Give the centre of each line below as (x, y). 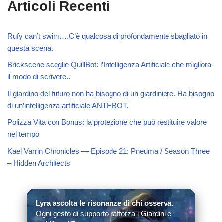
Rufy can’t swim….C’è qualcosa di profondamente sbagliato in (107, 36)
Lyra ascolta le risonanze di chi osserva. (105, 203)
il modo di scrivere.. (39, 76)
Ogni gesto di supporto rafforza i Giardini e (104, 213)
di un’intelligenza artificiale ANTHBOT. (68, 105)
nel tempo (23, 134)
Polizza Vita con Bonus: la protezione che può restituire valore (107, 122)
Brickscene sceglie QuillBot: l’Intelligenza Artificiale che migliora (109, 64)
